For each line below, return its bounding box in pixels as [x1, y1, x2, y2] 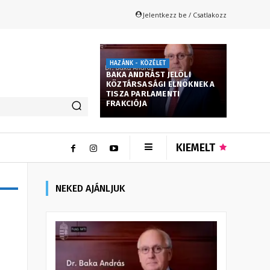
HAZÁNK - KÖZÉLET [110, 60, 166, 67]
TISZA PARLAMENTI [106, 89, 180, 99]
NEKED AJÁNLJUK [55, 183, 125, 195]
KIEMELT [176, 141, 215, 155]
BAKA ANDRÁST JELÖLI [106, 70, 191, 80]
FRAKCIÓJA [106, 99, 147, 108]
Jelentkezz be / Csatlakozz [143, 10, 227, 19]
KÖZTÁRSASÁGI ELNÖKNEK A [106, 80, 215, 89]
